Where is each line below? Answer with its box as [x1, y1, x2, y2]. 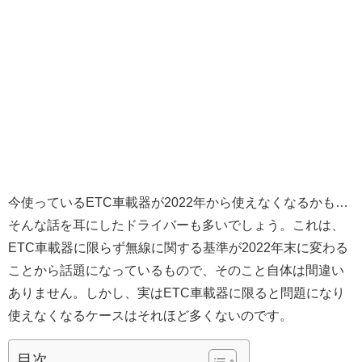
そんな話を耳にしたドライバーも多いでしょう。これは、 [8, 217, 344, 231]
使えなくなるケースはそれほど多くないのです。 [8, 308, 293, 322]
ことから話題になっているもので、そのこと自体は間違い [8, 263, 344, 276]
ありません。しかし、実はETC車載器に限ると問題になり [8, 285, 345, 299]
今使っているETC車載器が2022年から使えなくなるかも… [8, 195, 348, 208]
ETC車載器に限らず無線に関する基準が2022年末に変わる [8, 240, 348, 254]
